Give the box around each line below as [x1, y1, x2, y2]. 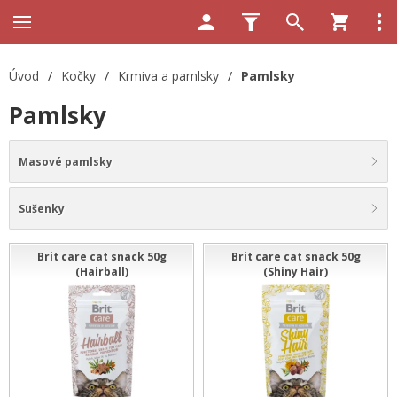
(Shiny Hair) [263, 264, 328, 279]
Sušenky [19, 200, 65, 216]
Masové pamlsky [19, 153, 113, 169]
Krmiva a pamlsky [118, 67, 219, 84]
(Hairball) [74, 264, 128, 279]
